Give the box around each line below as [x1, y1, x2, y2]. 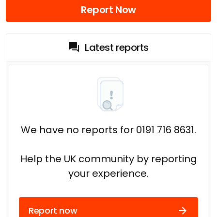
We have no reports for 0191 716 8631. [21, 123, 196, 137]
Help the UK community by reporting [20, 152, 197, 166]
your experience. [68, 166, 149, 180]
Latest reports [85, 40, 149, 54]
